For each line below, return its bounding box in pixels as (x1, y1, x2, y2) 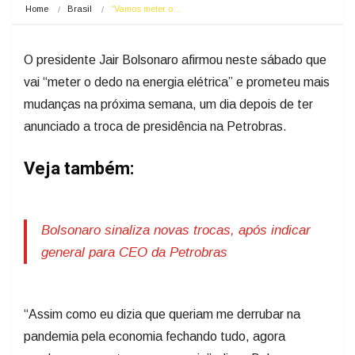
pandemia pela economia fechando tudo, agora (24, 330, 285, 344)
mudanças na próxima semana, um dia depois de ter (24, 97, 313, 112)
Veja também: (24, 156, 135, 182)
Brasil (67, 4, 92, 14)
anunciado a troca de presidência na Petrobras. (24, 120, 287, 134)
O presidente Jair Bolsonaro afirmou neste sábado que (24, 53, 326, 67)
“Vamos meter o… (111, 4, 182, 14)
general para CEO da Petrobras (41, 245, 227, 261)
